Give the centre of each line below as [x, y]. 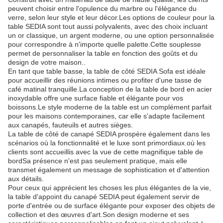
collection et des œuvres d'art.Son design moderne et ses [99, 215]
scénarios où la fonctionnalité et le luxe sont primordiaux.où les [107, 143]
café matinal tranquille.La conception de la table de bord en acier [110, 89]
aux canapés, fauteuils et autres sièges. [70, 125]
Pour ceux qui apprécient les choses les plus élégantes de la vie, [110, 188]
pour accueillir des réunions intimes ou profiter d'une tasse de [105, 80]
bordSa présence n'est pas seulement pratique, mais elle [98, 161]
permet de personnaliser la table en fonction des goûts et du [103, 54]
